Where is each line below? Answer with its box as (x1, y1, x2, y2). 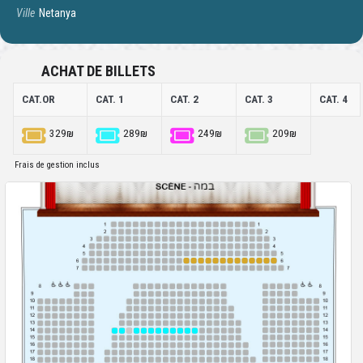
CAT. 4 (319, 93, 348, 106)
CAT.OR (22, 93, 55, 106)
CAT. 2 (170, 93, 199, 106)
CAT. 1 (96, 93, 124, 106)
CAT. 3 (245, 93, 273, 106)
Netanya (39, 6, 76, 20)
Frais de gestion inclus (15, 160, 100, 171)
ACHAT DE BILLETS (41, 62, 156, 80)
